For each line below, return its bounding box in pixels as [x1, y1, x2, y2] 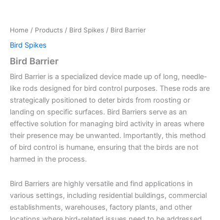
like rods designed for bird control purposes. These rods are [10, 84, 210, 93]
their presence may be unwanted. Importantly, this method [10, 131, 206, 140]
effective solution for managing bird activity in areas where [10, 119, 204, 129]
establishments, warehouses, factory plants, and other [10, 202, 192, 212]
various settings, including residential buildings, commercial [10, 191, 207, 200]
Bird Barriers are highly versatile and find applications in [10, 179, 193, 188]
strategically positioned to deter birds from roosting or [10, 96, 190, 105]
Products [35, 26, 63, 34]
